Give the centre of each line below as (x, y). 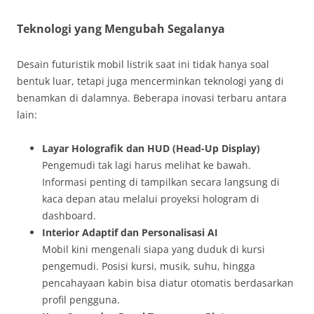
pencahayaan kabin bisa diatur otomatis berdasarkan (168, 283)
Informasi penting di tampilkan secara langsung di (161, 182)
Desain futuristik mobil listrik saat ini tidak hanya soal (143, 64)
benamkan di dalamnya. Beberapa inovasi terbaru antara (152, 98)
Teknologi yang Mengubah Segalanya (121, 29)
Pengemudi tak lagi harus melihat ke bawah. (146, 165)
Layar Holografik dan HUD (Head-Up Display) (151, 149)
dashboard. (69, 216)
